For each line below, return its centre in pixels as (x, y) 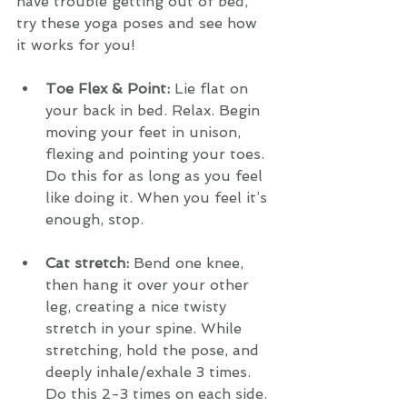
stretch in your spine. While (146, 328)
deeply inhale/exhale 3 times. (150, 372)
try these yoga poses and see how (139, 23)
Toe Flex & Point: (110, 89)
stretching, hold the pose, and (154, 350)
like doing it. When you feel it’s (159, 198)
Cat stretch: (89, 263)
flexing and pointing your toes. (157, 154)
